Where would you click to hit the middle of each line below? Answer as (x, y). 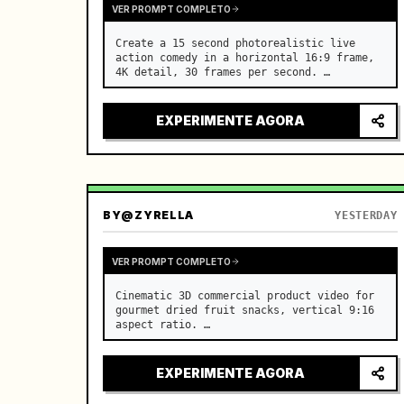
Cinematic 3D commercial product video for (245, 296)
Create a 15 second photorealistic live (235, 43)
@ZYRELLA (158, 215)
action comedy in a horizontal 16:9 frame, (245, 58)
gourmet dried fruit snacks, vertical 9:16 (245, 310)
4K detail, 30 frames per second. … (223, 72)
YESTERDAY (366, 216)
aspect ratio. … (163, 325)
